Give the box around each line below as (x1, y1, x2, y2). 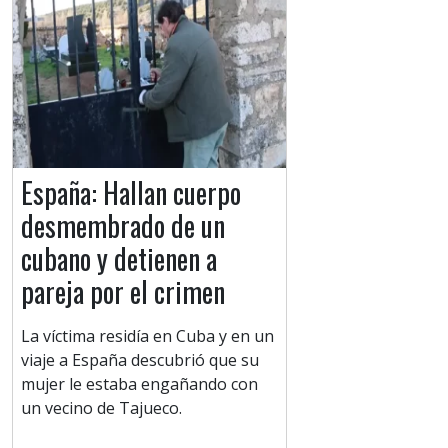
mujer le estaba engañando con (21, 373, 258, 396)
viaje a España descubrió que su (21, 349, 259, 372)
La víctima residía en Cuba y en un (21, 325, 274, 348)
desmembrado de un (21, 205, 225, 247)
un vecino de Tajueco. (21, 397, 182, 420)
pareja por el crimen (21, 271, 225, 313)
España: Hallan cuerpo (21, 172, 241, 214)
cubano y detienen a (21, 238, 217, 280)
